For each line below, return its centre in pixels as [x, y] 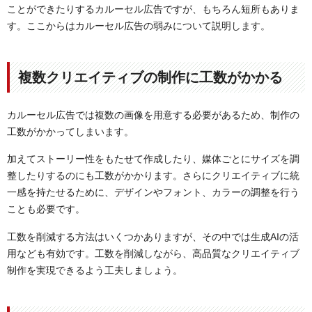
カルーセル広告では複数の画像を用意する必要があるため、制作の [153, 115]
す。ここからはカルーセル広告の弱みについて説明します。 [139, 25]
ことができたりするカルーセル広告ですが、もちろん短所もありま [153, 9]
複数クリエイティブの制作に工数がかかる [150, 77]
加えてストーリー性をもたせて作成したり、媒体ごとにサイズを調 [153, 159]
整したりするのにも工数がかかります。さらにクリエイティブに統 [153, 176]
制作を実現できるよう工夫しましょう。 [95, 270]
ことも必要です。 [46, 209]
